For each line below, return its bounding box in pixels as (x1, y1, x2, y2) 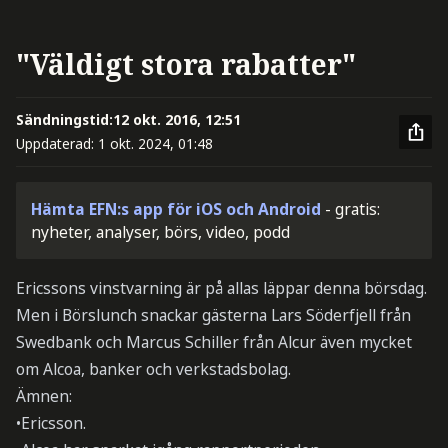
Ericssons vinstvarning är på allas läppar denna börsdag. (15, 277, 427, 300)
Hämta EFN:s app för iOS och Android (31, 197, 322, 220)
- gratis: (325, 197, 381, 220)
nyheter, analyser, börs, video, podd (31, 220, 291, 243)
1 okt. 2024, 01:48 (97, 133, 213, 153)
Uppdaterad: (15, 133, 98, 153)
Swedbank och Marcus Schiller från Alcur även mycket (15, 331, 412, 354)
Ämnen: (15, 385, 72, 408)
